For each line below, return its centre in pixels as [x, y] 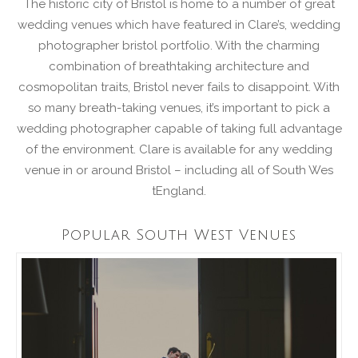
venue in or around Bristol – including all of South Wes [179, 170]
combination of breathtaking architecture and [179, 66]
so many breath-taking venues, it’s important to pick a [179, 107]
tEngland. [179, 191]
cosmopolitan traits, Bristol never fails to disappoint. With [179, 87]
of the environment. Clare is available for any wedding [179, 149]
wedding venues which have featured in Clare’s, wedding [179, 24]
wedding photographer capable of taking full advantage [179, 128]
